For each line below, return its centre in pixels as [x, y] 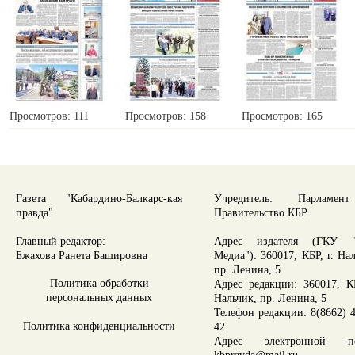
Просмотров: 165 [282, 116]
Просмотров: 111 [49, 116]
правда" [34, 212]
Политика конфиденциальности [99, 326]
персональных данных [99, 297]
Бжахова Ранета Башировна [82, 255]
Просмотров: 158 [166, 116]
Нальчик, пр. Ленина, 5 [270, 298]
